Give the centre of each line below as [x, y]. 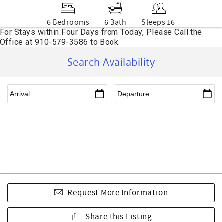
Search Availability [111, 62]
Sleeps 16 [158, 22]
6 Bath [115, 22]
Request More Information [118, 193]
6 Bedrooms [68, 22]
